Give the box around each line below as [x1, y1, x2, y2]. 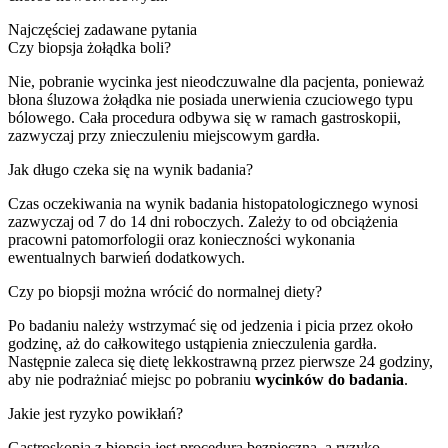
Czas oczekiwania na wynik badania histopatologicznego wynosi [8, 194, 418, 212]
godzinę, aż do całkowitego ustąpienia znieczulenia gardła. [8, 334, 377, 352]
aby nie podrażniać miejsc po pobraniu [8, 370, 255, 388]
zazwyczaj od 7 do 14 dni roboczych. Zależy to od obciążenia [8, 212, 398, 230]
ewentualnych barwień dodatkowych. [8, 248, 245, 266]
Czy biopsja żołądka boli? [8, 38, 171, 56]
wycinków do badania [255, 370, 404, 388]
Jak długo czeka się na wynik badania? [8, 160, 253, 178]
